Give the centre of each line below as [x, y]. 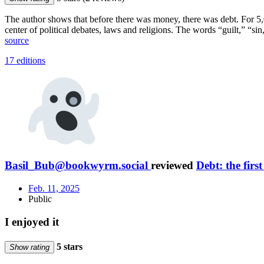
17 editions [25, 60]
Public [40, 199]
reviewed [174, 166]
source [17, 40]
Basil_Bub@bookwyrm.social [76, 166]
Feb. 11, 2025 [54, 189]
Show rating [29, 247]
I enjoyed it [32, 222]
